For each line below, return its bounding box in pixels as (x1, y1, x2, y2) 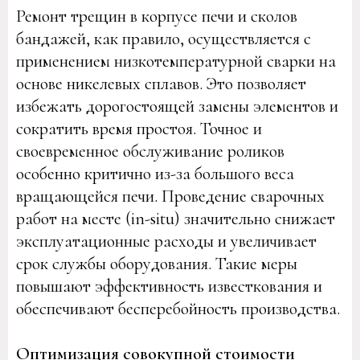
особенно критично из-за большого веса (16, 163, 294, 184)
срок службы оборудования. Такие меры (16, 253, 297, 274)
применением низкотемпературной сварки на (16, 51, 336, 72)
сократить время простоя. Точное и (16, 118, 262, 139)
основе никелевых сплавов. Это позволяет (16, 73, 306, 94)
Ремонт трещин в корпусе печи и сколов (16, 6, 297, 27)
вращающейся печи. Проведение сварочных (16, 186, 325, 207)
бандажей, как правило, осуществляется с (16, 28, 311, 49)
